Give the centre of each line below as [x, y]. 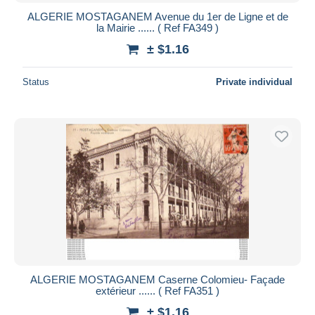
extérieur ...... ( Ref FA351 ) [157, 290]
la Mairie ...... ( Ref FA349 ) [157, 27]
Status [36, 82]
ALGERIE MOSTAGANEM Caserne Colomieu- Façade [157, 279]
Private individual [254, 82]
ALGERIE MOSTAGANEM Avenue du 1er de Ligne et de [157, 16]
